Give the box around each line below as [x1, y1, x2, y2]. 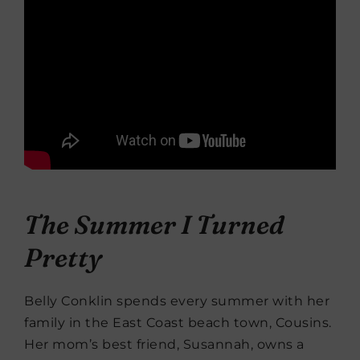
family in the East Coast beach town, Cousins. [24, 314, 332, 330]
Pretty [24, 241, 102, 273]
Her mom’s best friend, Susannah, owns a [24, 336, 305, 352]
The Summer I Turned [24, 208, 284, 240]
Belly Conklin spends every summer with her [24, 292, 329, 309]
